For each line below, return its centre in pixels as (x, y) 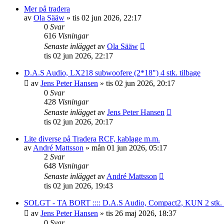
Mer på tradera (47, 9)
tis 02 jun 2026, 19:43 (78, 186)
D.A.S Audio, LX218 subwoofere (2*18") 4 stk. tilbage (112, 73)
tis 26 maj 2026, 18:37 (141, 213)
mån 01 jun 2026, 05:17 (129, 148)
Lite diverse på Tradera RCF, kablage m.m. (92, 139)
